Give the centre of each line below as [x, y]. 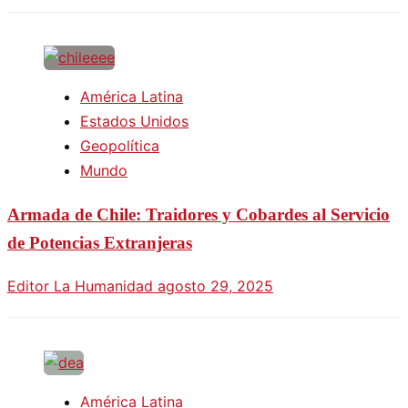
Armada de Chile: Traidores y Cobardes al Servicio [199, 215]
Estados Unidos [134, 122]
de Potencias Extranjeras [100, 243]
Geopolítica [120, 146]
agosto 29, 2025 [215, 286]
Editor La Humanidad [82, 286]
